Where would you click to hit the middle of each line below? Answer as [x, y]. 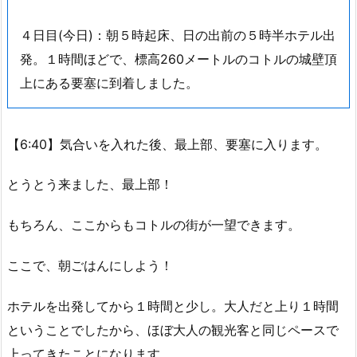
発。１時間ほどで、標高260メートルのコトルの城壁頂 [178, 59]
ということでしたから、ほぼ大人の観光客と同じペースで [173, 330]
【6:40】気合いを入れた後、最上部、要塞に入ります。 [167, 144]
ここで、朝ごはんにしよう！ [90, 265]
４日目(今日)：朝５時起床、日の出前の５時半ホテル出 [178, 35]
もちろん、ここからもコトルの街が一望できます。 [154, 225]
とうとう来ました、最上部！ [90, 184]
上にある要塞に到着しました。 [109, 82]
